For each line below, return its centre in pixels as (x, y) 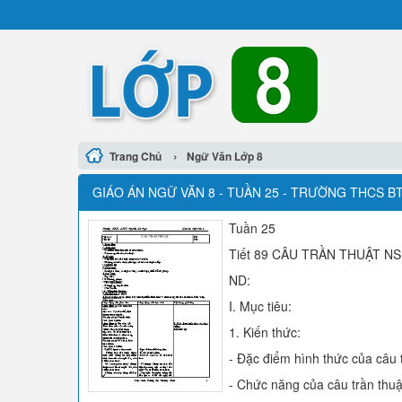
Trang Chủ (135, 156)
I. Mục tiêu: (260, 306)
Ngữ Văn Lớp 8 (225, 156)
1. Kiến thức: (265, 332)
